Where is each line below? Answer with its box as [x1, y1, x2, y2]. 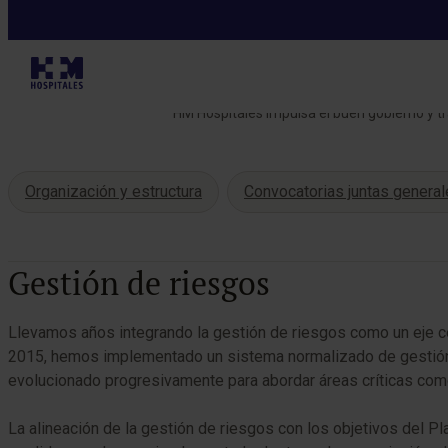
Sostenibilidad [24, 9, 105, 23]
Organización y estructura [25, 182, 202, 201]
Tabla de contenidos [46, 250, 173, 266]
